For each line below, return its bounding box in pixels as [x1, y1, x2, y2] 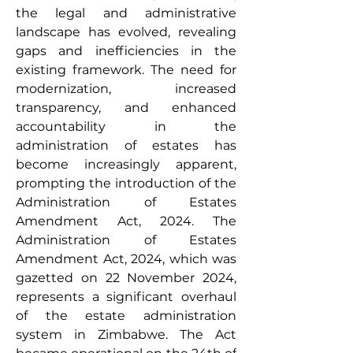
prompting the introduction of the [16, 176, 236, 191]
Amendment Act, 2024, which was [16, 251, 236, 266]
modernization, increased [16, 81, 236, 96]
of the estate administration [16, 308, 236, 323]
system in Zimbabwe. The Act [16, 327, 236, 342]
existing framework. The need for [16, 62, 236, 77]
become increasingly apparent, [16, 157, 236, 172]
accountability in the [16, 119, 236, 134]
